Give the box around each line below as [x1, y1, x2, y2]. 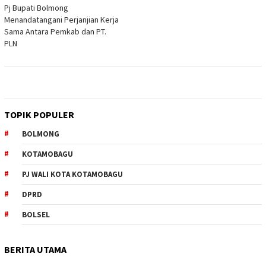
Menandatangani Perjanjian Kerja [4, 14, 119, 25]
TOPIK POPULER [4, 108, 74, 121]
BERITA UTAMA [4, 243, 66, 255]
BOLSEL [22, 209, 50, 220]
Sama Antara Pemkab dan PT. [4, 26, 106, 37]
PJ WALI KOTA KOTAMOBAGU [22, 169, 123, 179]
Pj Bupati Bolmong [4, 2, 68, 13]
